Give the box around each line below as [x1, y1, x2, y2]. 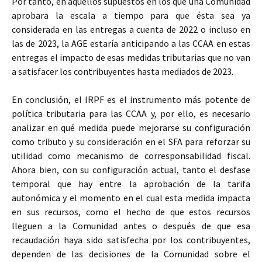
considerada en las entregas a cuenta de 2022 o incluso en [12, 23, 250, 35]
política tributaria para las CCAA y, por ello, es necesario [12, 108, 250, 119]
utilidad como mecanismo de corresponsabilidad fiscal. [12, 150, 250, 161]
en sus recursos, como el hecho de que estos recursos [12, 206, 250, 218]
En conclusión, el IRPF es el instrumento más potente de [12, 94, 250, 105]
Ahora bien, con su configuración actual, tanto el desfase [12, 164, 250, 175]
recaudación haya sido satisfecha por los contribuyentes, [12, 234, 250, 246]
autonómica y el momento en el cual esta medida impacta [12, 192, 250, 204]
